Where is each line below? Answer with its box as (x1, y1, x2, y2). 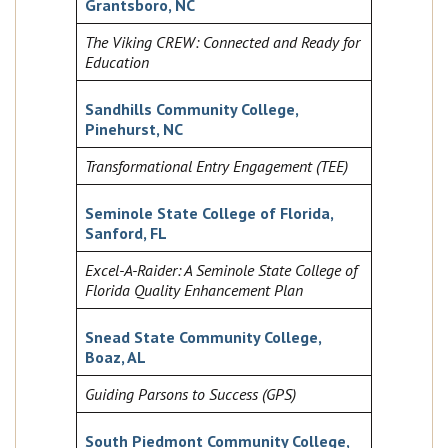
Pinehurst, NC (85, 119, 183, 140)
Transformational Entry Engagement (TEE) (85, 156, 348, 177)
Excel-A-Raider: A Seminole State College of (85, 260, 357, 281)
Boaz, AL (85, 347, 146, 368)
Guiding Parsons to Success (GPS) (85, 384, 296, 405)
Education (85, 52, 149, 73)
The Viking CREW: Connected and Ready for (85, 32, 360, 53)
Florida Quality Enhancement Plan (85, 280, 303, 301)
